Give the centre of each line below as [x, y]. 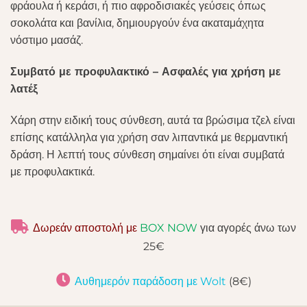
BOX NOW [170, 228]
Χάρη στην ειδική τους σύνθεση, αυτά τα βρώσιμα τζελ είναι [153, 120]
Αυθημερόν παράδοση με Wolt [150, 282]
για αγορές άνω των [248, 228]
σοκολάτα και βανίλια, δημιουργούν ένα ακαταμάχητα [137, 23]
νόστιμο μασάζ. [47, 40]
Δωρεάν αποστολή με [86, 228]
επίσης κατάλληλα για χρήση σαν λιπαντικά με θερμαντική [149, 137]
